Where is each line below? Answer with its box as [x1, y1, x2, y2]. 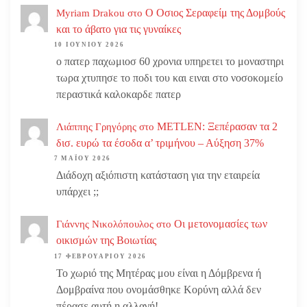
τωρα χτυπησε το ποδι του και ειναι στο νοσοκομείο [56, 72, 283, 84]
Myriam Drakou [56, 7, 125, 19]
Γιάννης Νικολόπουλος [56, 218, 153, 230]
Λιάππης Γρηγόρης [56, 121, 136, 132]
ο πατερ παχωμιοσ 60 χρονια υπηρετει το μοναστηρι [56, 56, 284, 68]
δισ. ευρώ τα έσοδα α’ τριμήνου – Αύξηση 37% [56, 136, 264, 149]
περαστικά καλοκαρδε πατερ [56, 88, 181, 101]
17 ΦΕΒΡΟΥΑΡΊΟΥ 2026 [53, 252, 147, 260]
